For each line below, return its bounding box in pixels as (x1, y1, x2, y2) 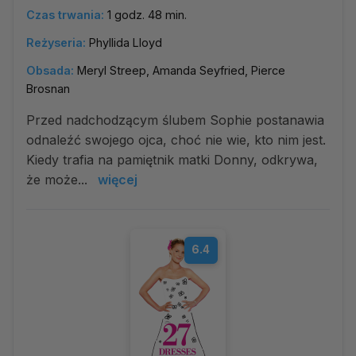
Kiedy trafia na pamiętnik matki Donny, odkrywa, (26, 152, 318, 168)
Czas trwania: (26, 8, 104, 21)
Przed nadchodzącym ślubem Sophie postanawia (26, 112, 324, 128)
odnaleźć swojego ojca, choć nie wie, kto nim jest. (26, 132, 326, 148)
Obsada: (26, 64, 74, 77)
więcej (98, 172, 137, 188)
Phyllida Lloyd (89, 36, 162, 49)
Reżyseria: (26, 36, 86, 49)
